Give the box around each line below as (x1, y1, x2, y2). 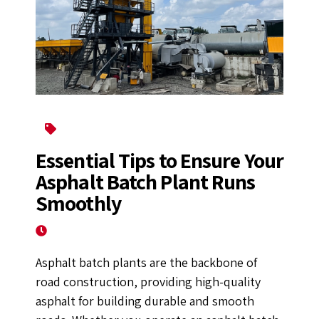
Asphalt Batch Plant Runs (36, 167, 256, 196)
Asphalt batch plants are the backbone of (36, 253, 257, 271)
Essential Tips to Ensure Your (36, 145, 283, 174)
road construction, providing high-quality (36, 273, 261, 290)
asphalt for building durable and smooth (36, 292, 254, 309)
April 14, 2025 (51, 222, 116, 238)
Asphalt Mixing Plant (60, 120, 162, 136)
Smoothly (36, 188, 121, 217)
